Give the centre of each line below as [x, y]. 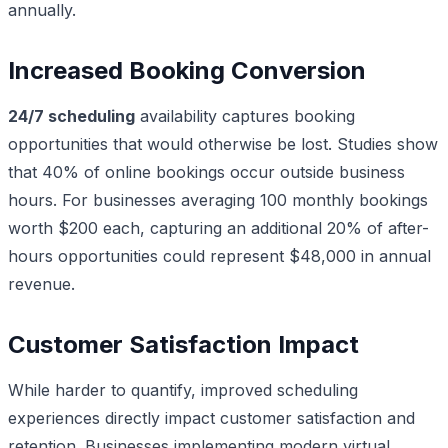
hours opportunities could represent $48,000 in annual [219, 255]
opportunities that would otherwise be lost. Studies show [223, 143]
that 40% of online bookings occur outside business [206, 171]
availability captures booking [245, 115]
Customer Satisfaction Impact [183, 344]
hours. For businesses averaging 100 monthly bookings [218, 199]
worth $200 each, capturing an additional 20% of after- [218, 227]
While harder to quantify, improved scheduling [183, 389]
